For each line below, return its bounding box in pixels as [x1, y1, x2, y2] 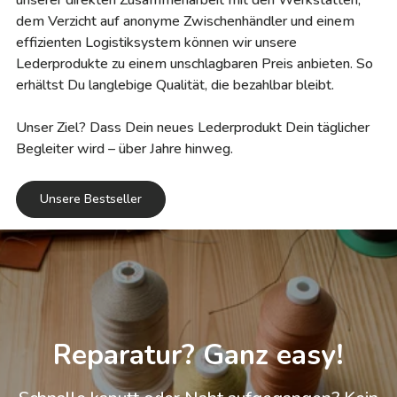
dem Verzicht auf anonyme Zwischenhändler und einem [16, 11, 354, 31]
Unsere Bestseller [40, 190, 142, 207]
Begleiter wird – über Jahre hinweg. [16, 138, 233, 159]
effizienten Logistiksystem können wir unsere [16, 32, 297, 52]
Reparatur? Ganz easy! [53, 335, 344, 374]
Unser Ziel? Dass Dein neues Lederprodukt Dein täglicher [16, 117, 370, 137]
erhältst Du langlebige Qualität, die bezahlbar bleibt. [16, 74, 334, 95]
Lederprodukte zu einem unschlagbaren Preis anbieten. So [16, 53, 373, 74]
